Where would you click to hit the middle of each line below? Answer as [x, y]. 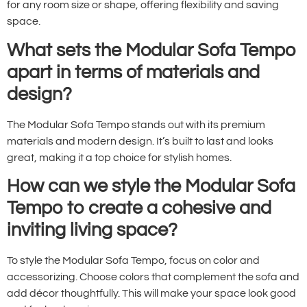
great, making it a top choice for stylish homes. [119, 157]
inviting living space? [92, 230]
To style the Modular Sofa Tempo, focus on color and [133, 260]
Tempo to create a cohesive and [139, 208]
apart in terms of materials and [133, 72]
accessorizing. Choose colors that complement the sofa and [153, 277]
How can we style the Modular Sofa [151, 186]
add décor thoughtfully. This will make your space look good [151, 293]
